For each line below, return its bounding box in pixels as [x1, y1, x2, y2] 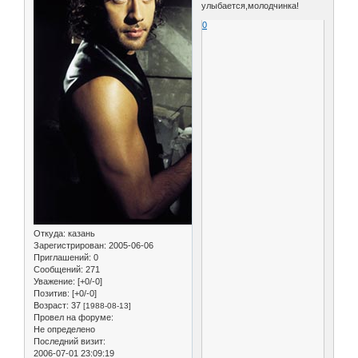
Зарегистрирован [34, 241, 104, 251]
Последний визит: [34, 336, 105, 347]
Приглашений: [34, 253, 91, 263]
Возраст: [34, 300, 69, 311]
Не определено [34, 324, 95, 335]
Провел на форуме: [34, 312, 113, 323]
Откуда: [34, 229, 66, 239]
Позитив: [34, 288, 70, 299]
